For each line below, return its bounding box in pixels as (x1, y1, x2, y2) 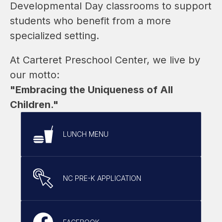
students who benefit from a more (10, 14, 171, 27)
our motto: (10, 68, 59, 81)
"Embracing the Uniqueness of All (10, 83, 173, 96)
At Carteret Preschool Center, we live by (10, 54, 200, 66)
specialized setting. (10, 29, 99, 42)
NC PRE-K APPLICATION (63, 173, 141, 182)
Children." (10, 98, 58, 111)
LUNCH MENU (63, 129, 109, 138)
